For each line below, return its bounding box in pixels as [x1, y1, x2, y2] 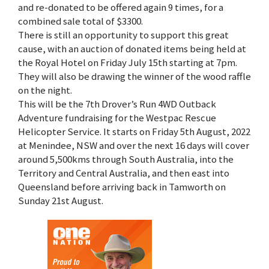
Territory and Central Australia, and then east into [18, 166, 229, 180]
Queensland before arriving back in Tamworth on [18, 180, 226, 193]
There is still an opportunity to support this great [18, 28, 229, 41]
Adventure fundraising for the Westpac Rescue [18, 110, 216, 124]
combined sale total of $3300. [18, 14, 143, 28]
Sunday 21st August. [18, 193, 103, 207]
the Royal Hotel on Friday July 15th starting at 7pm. [18, 55, 237, 69]
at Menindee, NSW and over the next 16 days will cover [18, 138, 249, 152]
